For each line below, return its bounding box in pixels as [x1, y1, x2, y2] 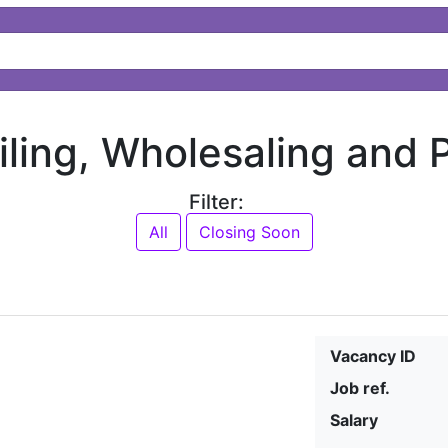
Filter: [188, 189, 244, 214]
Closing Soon [198, 221, 300, 242]
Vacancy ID [330, 345, 417, 366]
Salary [330, 409, 379, 430]
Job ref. [330, 377, 391, 398]
